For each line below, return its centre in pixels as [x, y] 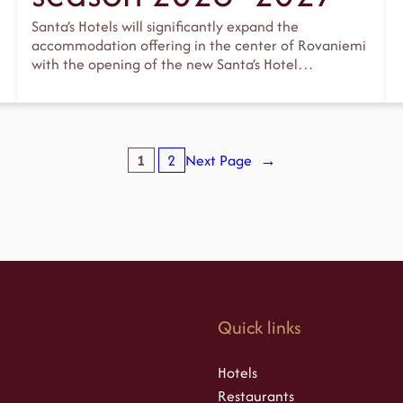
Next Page [218, 161]
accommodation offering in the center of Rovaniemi [198, 45]
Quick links [260, 327]
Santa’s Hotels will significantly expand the [165, 27]
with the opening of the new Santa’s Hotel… [172, 64]
